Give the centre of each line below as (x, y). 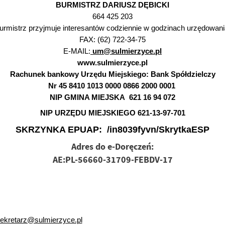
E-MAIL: (77, 51)
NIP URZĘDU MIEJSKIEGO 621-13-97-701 (113, 113)
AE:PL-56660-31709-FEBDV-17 (113, 160)
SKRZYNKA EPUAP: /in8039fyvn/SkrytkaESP (113, 129)
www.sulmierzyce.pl (113, 62)
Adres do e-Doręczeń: (113, 147)
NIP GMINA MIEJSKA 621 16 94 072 (113, 97)
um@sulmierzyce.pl (126, 51)
